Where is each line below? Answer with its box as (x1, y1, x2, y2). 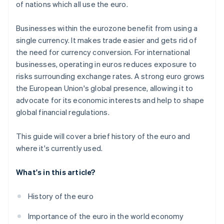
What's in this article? (16, 167, 95, 177)
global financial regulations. (16, 107, 109, 117)
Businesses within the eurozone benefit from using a (16, 23, 198, 33)
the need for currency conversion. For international (16, 47, 190, 57)
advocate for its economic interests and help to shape (16, 95, 204, 105)
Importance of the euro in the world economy (28, 211, 184, 221)
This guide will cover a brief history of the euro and (16, 131, 190, 141)
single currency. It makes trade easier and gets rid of (16, 35, 197, 45)
